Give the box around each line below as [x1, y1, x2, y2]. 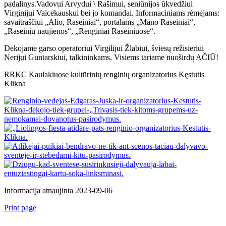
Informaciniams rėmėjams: [136, 8, 219, 17]
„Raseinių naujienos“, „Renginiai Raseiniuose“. [4, 26, 155, 35]
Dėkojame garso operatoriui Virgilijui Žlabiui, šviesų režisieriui [4, 43, 204, 52]
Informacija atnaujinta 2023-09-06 [4, 186, 112, 195]
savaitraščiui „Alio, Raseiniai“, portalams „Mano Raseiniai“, [4, 17, 195, 26]
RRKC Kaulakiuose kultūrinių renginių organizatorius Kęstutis [4, 70, 204, 79]
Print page [4, 203, 36, 212]
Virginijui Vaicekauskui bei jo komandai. [4, 8, 136, 17]
